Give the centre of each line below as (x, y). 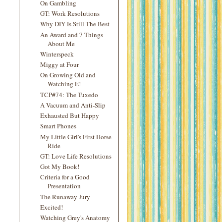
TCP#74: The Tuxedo (69, 94)
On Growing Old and (68, 75)
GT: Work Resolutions (70, 13)
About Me (61, 43)
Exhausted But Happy (70, 115)
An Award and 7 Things (72, 34)
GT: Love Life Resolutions (76, 156)
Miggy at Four (60, 64)
